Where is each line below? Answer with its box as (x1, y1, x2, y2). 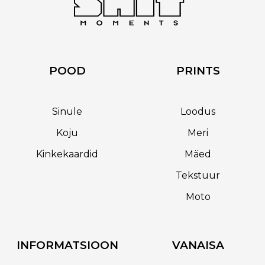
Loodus (180, 105, 215, 117)
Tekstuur (176, 169, 220, 181)
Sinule (52, 105, 82, 117)
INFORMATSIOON (16, 238, 118, 252)
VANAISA (172, 238, 224, 252)
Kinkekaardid (36, 148, 98, 160)
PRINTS (176, 63, 220, 77)
